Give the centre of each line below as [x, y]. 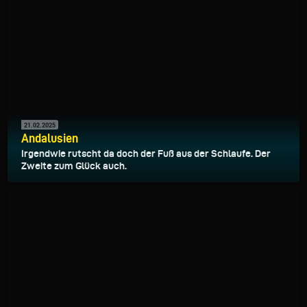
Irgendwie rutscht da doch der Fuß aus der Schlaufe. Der [146, 154]
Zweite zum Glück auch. [74, 166]
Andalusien [50, 138]
